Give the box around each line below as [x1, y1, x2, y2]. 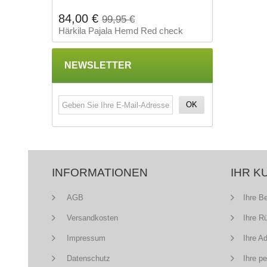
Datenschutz [64, 254, 110, 263]
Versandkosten [64, 213, 118, 222]
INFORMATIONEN [52, 166, 148, 179]
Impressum [64, 234, 105, 243]
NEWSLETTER [64, 60, 132, 70]
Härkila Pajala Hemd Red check [58, 26, 183, 36]
